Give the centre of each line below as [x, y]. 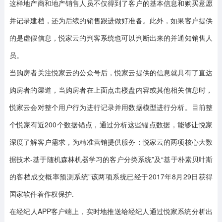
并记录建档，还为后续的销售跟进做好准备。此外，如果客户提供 [111, 20]
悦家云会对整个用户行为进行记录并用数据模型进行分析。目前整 [111, 107]
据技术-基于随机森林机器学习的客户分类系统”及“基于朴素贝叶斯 [111, 159]
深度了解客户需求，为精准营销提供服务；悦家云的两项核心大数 [111, 142]
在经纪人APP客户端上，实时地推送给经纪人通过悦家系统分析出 [111, 211]
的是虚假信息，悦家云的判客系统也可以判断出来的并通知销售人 [111, 38]
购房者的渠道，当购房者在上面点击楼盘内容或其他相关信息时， [111, 90]
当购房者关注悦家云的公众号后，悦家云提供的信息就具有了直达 [111, 72]
